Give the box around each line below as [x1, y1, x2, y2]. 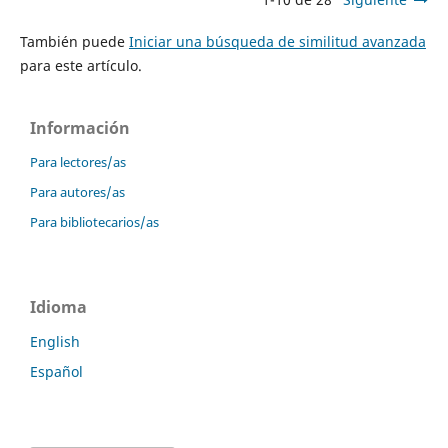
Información [30, 116, 130, 139]
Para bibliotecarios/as [30, 213, 159, 232]
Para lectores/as [30, 153, 126, 172]
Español [30, 362, 83, 382]
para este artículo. [19, 55, 142, 75]
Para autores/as [30, 183, 125, 202]
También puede [19, 31, 129, 51]
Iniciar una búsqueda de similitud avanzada [128, 31, 426, 51]
